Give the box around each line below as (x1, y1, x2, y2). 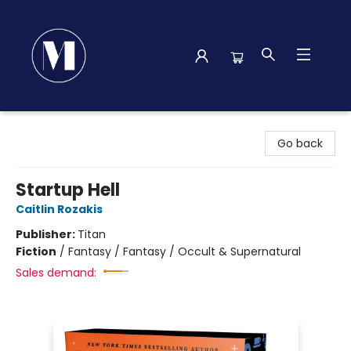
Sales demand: (16, 265, 96, 280)
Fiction (16, 244, 56, 259)
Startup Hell (16, 178, 120, 202)
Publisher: (16, 226, 78, 242)
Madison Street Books (12, 118, 128, 134)
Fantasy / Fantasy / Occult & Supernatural (68, 244, 301, 259)
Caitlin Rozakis (16, 201, 103, 217)
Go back (277, 136, 323, 151)
